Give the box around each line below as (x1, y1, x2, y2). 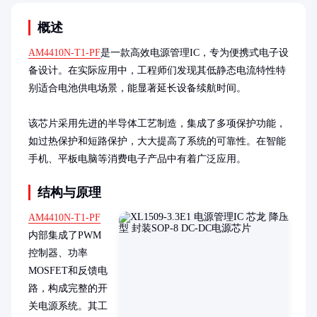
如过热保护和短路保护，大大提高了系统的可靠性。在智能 (28, 136, 286, 146)
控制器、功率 (28, 248, 88, 258)
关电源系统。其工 (28, 301, 108, 311)
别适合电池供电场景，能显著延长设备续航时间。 (28, 83, 246, 93)
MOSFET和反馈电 (28, 265, 108, 276)
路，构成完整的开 (28, 283, 108, 294)
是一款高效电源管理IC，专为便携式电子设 (100, 47, 289, 58)
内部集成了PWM (28, 230, 101, 241)
